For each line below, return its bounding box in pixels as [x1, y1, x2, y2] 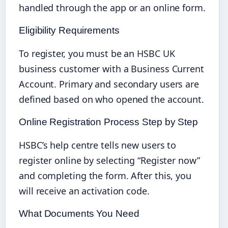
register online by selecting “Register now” [19, 154, 200, 166]
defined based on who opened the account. [19, 93, 204, 105]
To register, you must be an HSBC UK [19, 47, 175, 60]
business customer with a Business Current [19, 62, 204, 75]
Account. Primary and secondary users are [19, 77, 199, 90]
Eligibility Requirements [19, 24, 120, 36]
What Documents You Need [19, 208, 139, 219]
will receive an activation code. [19, 184, 150, 197]
